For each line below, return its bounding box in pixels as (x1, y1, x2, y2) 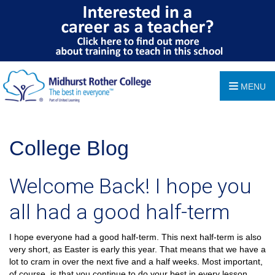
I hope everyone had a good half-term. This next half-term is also (9, 232, 261, 242)
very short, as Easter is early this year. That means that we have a (9, 244, 266, 254)
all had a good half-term (9, 199, 230, 224)
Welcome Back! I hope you (9, 174, 252, 198)
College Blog (9, 136, 129, 160)
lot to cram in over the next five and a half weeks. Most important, (9, 257, 263, 266)
